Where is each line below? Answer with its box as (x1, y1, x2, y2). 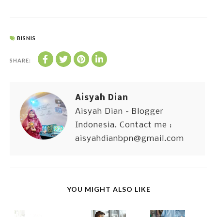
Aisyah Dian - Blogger (75, 107, 164, 117)
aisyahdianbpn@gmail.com (75, 134, 184, 144)
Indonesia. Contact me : (75, 121, 172, 130)
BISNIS (17, 35, 36, 42)
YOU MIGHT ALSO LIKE (66, 185, 151, 194)
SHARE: (10, 57, 31, 64)
